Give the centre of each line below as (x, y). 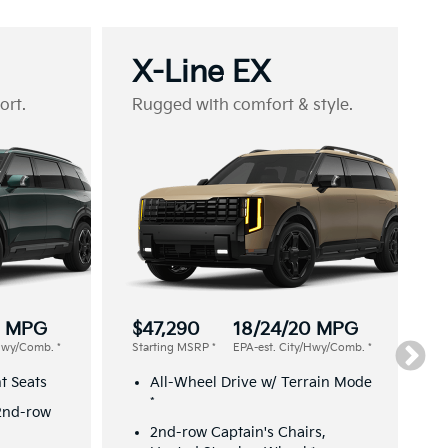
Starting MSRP (172, 347)
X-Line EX (201, 72)
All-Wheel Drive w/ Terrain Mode (261, 382)
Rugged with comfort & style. (242, 105)
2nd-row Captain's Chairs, (238, 432)
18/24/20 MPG (295, 329)
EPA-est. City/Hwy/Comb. (300, 347)
